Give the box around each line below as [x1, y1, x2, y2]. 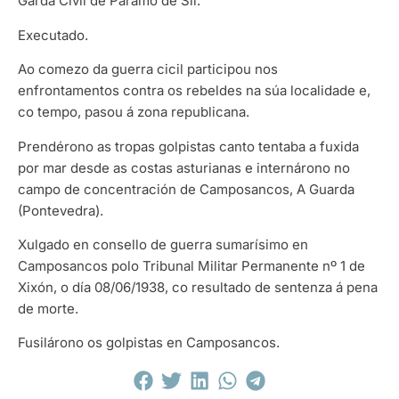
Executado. [18, 26, 88, 44]
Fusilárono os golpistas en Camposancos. [18, 334, 280, 352]
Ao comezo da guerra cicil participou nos [18, 61, 278, 78]
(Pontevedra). [18, 201, 103, 219]
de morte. [18, 299, 78, 317]
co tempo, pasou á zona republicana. [18, 103, 249, 121]
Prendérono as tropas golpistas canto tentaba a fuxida [18, 137, 359, 155]
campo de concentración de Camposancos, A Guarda [18, 180, 354, 198]
